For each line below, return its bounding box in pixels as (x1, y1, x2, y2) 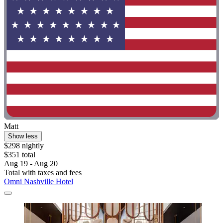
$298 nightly (4, 141, 44, 150)
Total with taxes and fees (4, 168, 82, 177)
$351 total (4, 150, 35, 159)
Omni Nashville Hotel (4, 177, 73, 186)
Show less (8, 132, 38, 140)
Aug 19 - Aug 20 (4, 159, 58, 168)
